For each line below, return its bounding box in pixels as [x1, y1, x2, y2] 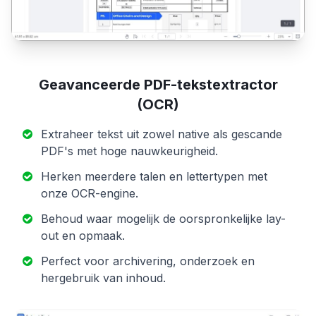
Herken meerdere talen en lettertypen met [41, 169, 267, 183]
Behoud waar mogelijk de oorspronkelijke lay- [41, 211, 286, 226]
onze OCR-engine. [41, 186, 138, 200]
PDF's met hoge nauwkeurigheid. [41, 143, 218, 158]
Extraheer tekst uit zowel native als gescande [41, 126, 282, 141]
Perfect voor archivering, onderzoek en [41, 253, 255, 268]
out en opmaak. [41, 228, 125, 243]
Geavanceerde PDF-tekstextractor [38, 75, 278, 93]
